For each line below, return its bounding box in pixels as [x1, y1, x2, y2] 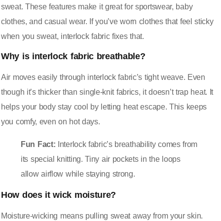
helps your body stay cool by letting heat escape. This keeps [1, 103, 207, 111]
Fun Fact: [21, 140, 56, 149]
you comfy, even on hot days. [1, 117, 100, 126]
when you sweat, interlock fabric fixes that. [1, 32, 144, 40]
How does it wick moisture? [1, 190, 116, 200]
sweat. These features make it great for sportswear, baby [1, 2, 193, 11]
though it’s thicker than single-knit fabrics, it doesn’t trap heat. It [1, 88, 214, 97]
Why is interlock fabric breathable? [1, 51, 146, 62]
